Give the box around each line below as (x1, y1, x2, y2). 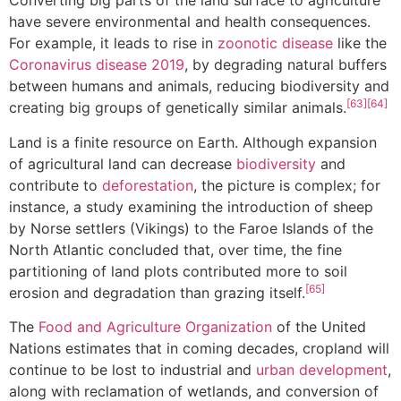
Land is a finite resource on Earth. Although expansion (9, 132, 377, 151)
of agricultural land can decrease (9, 154, 236, 173)
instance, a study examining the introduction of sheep (9, 197, 373, 216)
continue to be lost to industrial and (9, 361, 256, 380)
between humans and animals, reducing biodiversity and (9, 77, 389, 96)
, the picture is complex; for (193, 175, 380, 194)
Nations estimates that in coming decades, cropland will (9, 339, 389, 358)
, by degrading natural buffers (184, 55, 387, 74)
